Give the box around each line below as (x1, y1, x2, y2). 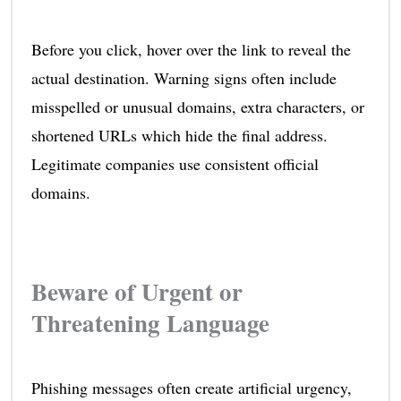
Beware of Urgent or (30, 273, 243, 309)
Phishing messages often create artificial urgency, (30, 376, 352, 398)
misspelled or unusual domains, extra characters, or (30, 95, 364, 117)
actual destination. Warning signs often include (30, 66, 337, 89)
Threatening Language (30, 304, 269, 340)
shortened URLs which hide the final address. (30, 124, 328, 146)
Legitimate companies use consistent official (30, 152, 319, 175)
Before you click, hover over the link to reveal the (30, 38, 351, 60)
